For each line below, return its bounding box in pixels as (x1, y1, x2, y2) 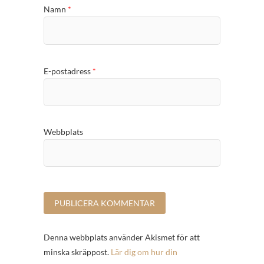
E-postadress (44, 65, 93, 76)
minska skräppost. (44, 247, 111, 258)
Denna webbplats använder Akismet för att (44, 232, 200, 243)
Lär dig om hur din (111, 247, 177, 258)
